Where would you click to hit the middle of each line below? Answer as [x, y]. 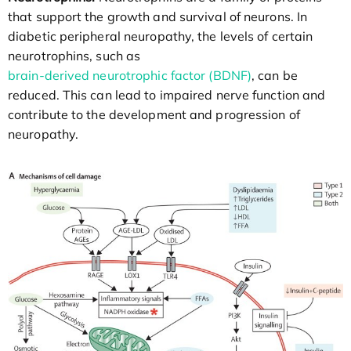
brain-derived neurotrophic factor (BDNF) [130, 76]
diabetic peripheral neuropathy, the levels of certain [161, 36]
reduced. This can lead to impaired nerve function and [167, 95]
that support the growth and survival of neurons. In [158, 17]
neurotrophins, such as [74, 56]
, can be [275, 76]
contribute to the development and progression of [154, 115]
